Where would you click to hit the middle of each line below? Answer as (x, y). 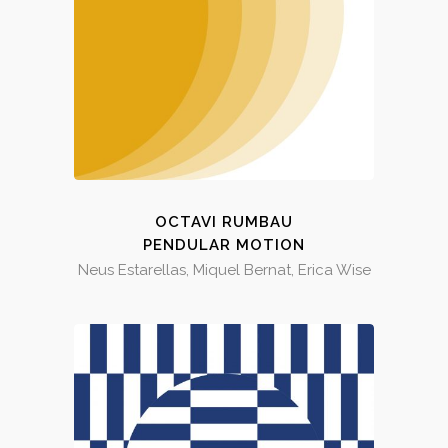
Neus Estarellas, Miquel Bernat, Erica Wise (224, 270)
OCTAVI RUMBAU (224, 222)
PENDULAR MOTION (224, 245)
